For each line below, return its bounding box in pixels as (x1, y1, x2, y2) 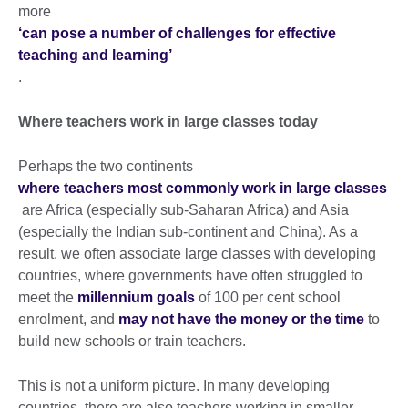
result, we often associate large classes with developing (18, 245, 376, 261)
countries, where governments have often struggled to (18, 267, 362, 283)
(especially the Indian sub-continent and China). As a (18, 223, 358, 240)
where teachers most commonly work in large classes (18, 179, 387, 196)
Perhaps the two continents (18, 158, 197, 174)
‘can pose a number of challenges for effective (18, 25, 336, 41)
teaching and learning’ (18, 46, 172, 63)
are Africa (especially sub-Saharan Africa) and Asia (18, 201, 349, 218)
